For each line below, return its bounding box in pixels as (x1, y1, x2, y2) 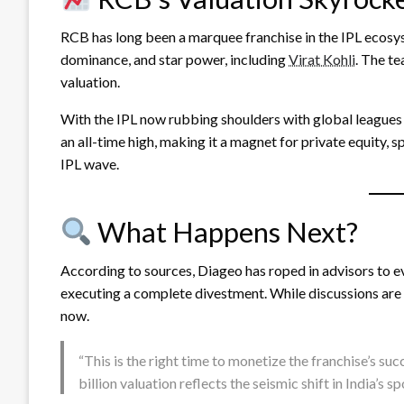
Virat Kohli (289, 50, 355, 69)
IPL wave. (60, 155, 119, 173)
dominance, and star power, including (60, 50, 289, 69)
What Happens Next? (92, 215, 359, 250)
